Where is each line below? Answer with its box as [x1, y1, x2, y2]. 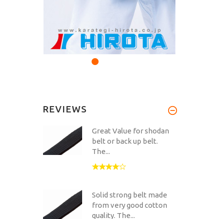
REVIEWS [43, 104, 87, 114]
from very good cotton [92, 200, 167, 209]
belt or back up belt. [92, 136, 158, 145]
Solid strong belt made [92, 190, 167, 199]
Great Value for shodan [92, 126, 169, 135]
